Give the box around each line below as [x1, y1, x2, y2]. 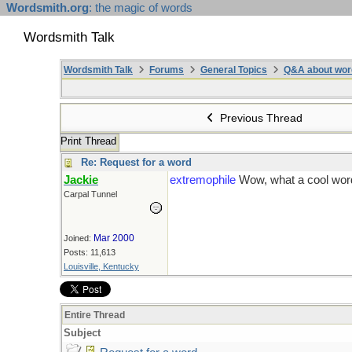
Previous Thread [217, 112, 303, 124]
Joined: [64, 233, 93, 243]
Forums [149, 64, 184, 75]
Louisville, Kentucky [64, 262, 139, 271]
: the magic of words [89, 2, 192, 14]
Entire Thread [64, 310, 125, 321]
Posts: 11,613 [64, 247, 115, 257]
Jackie [64, 174, 98, 186]
